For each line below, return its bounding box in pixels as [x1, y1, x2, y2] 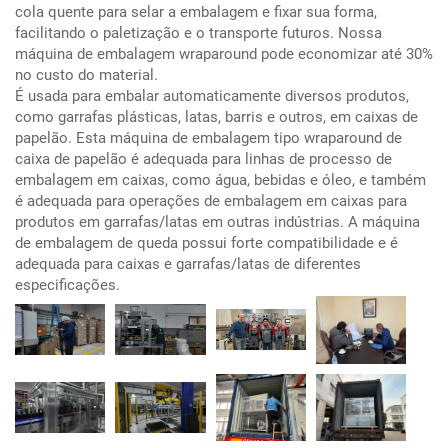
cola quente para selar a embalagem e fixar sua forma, [15, 2, 377, 21]
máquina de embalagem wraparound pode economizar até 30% [15, 44, 433, 63]
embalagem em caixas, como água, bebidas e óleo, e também [15, 170, 426, 189]
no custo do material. [15, 65, 158, 84]
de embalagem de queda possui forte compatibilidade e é [15, 233, 398, 252]
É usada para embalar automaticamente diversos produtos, [15, 86, 409, 105]
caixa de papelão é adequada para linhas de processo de [15, 149, 392, 168]
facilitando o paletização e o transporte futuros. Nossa [15, 23, 382, 42]
